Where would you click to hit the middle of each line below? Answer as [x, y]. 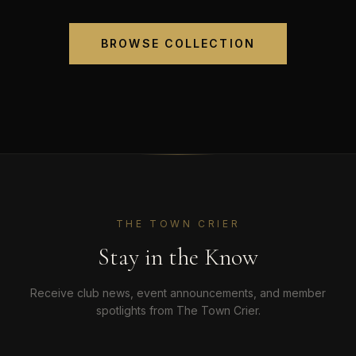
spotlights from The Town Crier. [178, 311]
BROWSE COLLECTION [178, 44]
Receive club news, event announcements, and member [178, 293]
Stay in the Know [178, 257]
